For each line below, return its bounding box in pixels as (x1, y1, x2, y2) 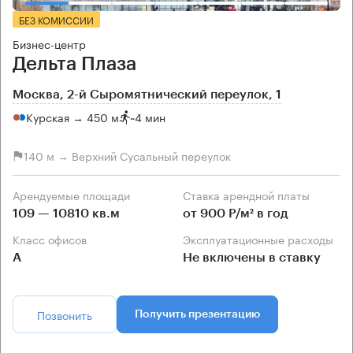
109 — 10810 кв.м (13, 206, 120, 220)
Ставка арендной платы (191, 185, 310, 203)
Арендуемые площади (20, 185, 130, 203)
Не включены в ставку (183, 251, 321, 264)
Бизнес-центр (13, 34, 86, 52)
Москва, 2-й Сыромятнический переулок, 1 (13, 87, 281, 101)
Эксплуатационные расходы (191, 229, 333, 247)
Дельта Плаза (13, 54, 136, 73)
